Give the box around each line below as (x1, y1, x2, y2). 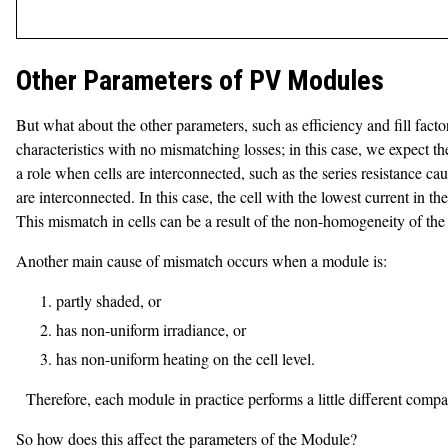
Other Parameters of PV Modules (16, 64, 384, 97)
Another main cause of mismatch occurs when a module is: (16, 250, 387, 271)
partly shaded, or (56, 290, 161, 311)
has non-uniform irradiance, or (56, 319, 246, 340)
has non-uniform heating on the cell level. (56, 348, 315, 369)
